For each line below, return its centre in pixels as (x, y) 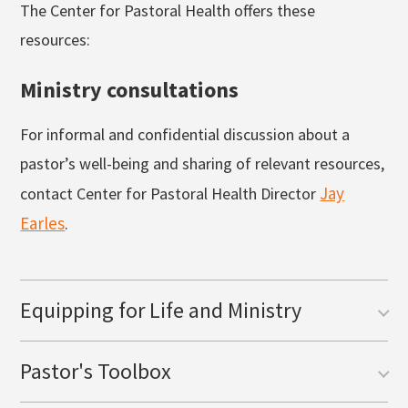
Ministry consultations (130, 89)
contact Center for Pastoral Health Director (170, 193)
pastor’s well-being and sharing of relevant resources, (203, 163)
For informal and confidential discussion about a (185, 134)
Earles (43, 223)
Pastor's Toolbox (96, 371)
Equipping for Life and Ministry (161, 310)
